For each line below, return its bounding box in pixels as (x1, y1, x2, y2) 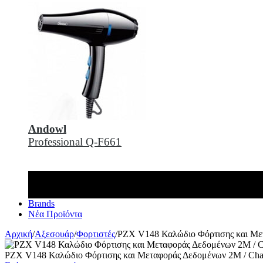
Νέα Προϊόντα (28, 208, 82, 219)
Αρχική (5, 228, 32, 239)
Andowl (28, 123, 66, 135)
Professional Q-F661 (28, 136, 122, 148)
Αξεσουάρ (35, 228, 74, 239)
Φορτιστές (76, 228, 115, 239)
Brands (28, 198, 55, 208)
